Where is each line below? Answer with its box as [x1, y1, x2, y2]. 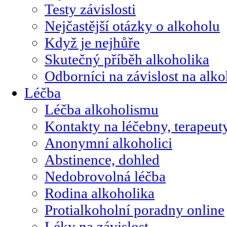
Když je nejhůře [45, 34, 140, 51]
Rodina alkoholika [45, 184, 155, 201]
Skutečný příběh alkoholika [45, 51, 209, 67]
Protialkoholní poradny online [45, 201, 224, 218]
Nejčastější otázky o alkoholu [45, 17, 220, 34]
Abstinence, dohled [45, 151, 160, 168]
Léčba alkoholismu [45, 101, 159, 118]
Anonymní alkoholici [45, 134, 172, 151]
